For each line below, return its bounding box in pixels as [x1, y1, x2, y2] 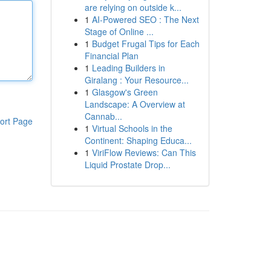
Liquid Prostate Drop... [84, 158, 171, 171]
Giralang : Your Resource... [84, 74, 189, 86]
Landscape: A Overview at [84, 98, 185, 110]
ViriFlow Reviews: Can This [91, 146, 196, 158]
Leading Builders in [91, 62, 165, 74]
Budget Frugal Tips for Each [91, 38, 200, 50]
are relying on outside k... [84, 1, 181, 13]
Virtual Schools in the [91, 122, 172, 134]
